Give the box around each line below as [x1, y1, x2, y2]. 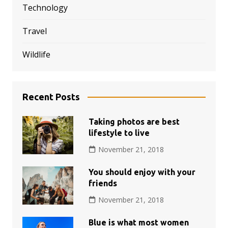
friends [88, 178, 117, 188]
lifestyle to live [88, 128, 150, 137]
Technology [22, 2, 68, 13]
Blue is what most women [88, 217, 189, 227]
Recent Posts [22, 91, 80, 102]
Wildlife [22, 48, 50, 60]
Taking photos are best [88, 117, 180, 126]
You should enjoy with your [88, 167, 195, 177]
